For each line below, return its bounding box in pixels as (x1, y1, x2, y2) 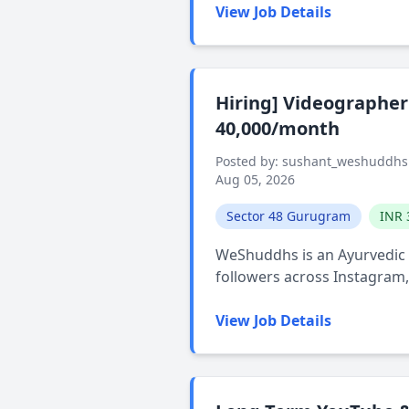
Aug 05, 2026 (215, 171, 295, 188)
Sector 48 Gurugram (226, 207, 351, 225)
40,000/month (215, 116, 340, 141)
